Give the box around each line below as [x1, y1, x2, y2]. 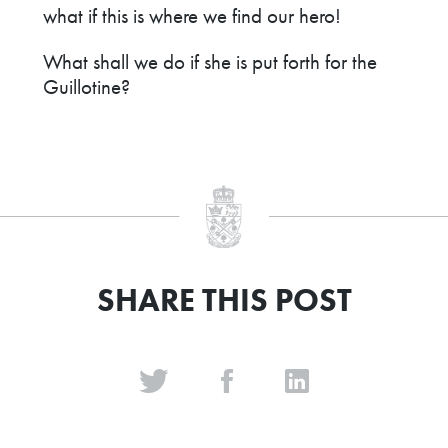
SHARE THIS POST [96, 280, 352, 322]
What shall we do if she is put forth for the [43, 47, 378, 75]
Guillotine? [43, 72, 131, 100]
